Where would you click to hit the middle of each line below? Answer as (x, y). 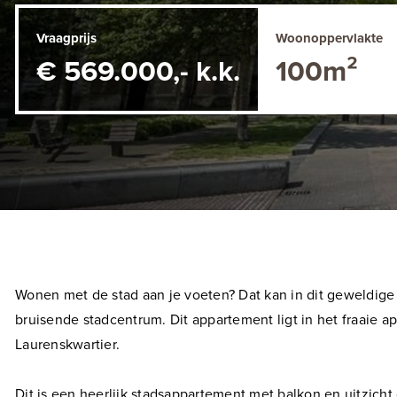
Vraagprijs (66, 38)
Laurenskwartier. (67, 345)
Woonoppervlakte (329, 38)
